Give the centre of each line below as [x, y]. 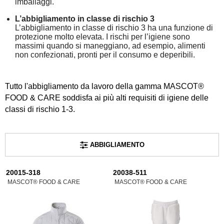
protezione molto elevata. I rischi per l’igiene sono [102, 37]
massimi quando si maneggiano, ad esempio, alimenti [110, 46]
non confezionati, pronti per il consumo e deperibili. [105, 55]
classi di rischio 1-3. [40, 109]
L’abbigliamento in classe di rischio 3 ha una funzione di [114, 28]
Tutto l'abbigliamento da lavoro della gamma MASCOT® [104, 86]
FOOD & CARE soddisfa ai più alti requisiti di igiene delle [107, 98]
